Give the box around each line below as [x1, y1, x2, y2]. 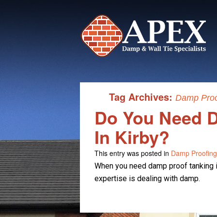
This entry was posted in [94, 148, 171, 158]
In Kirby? [94, 124, 170, 149]
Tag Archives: [108, 90, 175, 104]
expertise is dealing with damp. [94, 174, 200, 183]
